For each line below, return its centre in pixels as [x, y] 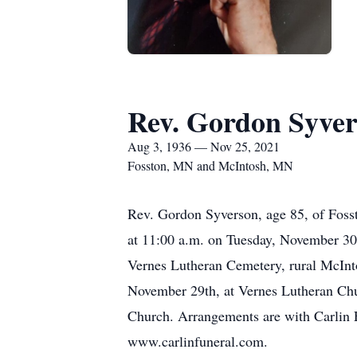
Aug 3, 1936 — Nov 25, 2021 [204, 146]
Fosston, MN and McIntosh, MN [210, 165]
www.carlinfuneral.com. [198, 341]
